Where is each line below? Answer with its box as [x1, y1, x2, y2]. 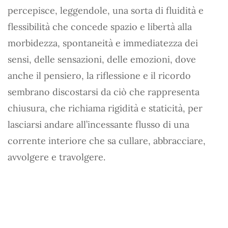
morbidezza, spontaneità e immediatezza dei [8, 37, 198, 49]
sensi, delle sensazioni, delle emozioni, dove [8, 53, 196, 65]
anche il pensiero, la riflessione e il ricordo [8, 70, 191, 81]
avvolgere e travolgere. [8, 151, 105, 163]
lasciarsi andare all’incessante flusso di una [8, 119, 189, 130]
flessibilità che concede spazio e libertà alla [8, 21, 192, 33]
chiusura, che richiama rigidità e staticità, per [8, 102, 203, 114]
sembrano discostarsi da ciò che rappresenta [8, 86, 199, 98]
